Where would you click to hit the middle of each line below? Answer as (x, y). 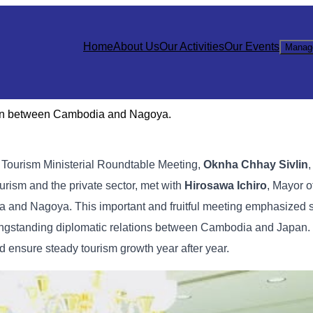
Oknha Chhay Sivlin (256, 165)
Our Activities (192, 46)
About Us (136, 46)
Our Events (252, 46)
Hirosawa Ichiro (226, 186)
